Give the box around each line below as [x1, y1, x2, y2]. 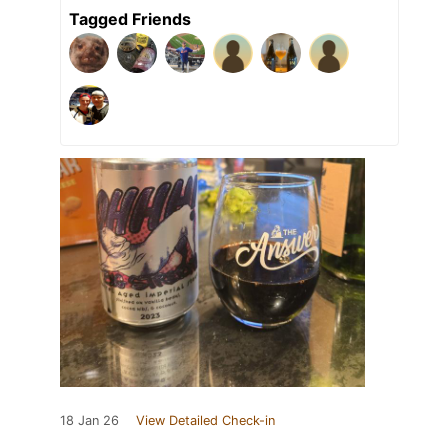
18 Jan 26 [60, 412, 119, 428]
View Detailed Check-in [136, 412, 275, 428]
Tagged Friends [69, 8, 191, 29]
